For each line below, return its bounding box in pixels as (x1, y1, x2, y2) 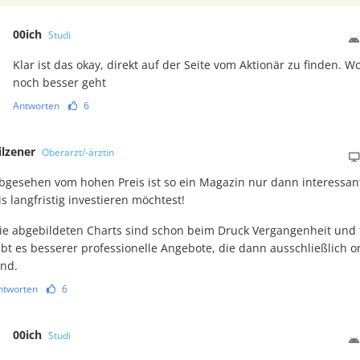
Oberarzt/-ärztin (42, 145, 115, 159)
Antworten (13, 98, 59, 112)
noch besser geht (13, 74, 106, 90)
